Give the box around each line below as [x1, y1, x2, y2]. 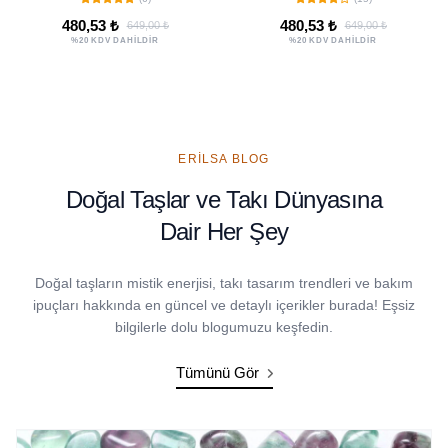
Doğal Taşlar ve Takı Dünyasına [66, 185, 382, 213]
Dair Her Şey [159, 217, 289, 245]
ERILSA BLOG [178, 151, 270, 166]
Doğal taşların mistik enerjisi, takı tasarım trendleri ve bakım [35, 274, 413, 291]
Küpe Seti [297, 6, 369, 26]
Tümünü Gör [175, 363, 263, 381]
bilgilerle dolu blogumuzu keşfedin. [115, 318, 333, 335]
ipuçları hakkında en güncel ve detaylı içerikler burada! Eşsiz [33, 296, 415, 313]
